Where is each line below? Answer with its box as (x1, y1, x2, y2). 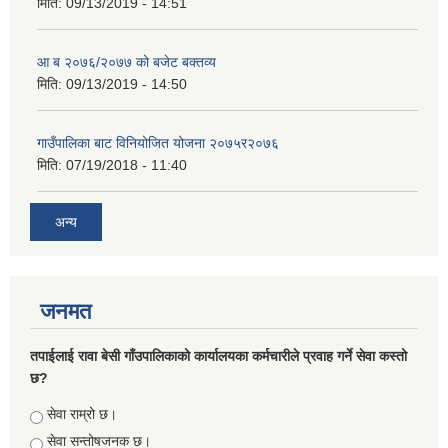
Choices (30, 405, 86, 422)
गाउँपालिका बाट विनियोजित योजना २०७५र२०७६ (37, 135, 279, 152)
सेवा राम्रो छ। (47, 405, 117, 422)
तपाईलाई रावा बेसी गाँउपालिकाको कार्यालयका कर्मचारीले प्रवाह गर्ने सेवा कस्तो (30, 347, 407, 364)
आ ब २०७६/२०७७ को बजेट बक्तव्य (37, 54, 216, 71)
